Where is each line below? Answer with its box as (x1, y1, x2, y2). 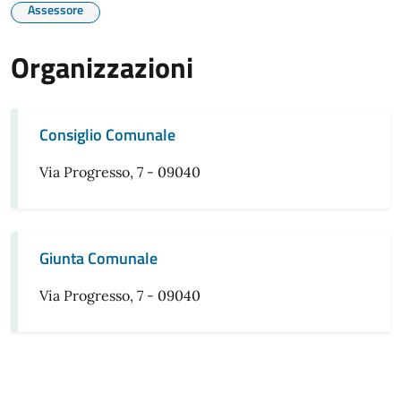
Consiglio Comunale (39, 123, 175, 147)
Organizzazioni (11, 46, 193, 89)
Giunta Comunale (39, 246, 158, 270)
